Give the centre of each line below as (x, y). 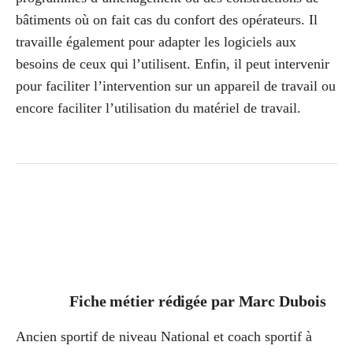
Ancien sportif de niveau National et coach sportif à (164, 336)
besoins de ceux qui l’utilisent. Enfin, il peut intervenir (173, 63)
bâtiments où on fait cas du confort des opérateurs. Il (167, 19)
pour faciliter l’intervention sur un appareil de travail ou (176, 85)
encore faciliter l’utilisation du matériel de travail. (158, 108)
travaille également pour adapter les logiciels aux (156, 41)
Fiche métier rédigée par (154, 301)
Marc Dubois (282, 301)
